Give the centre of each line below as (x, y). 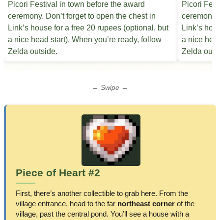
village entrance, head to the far (67, 204)
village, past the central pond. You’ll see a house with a (102, 214)
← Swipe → (110, 87)
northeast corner (146, 204)
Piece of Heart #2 (58, 173)
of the (185, 204)
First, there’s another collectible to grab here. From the (102, 193)
